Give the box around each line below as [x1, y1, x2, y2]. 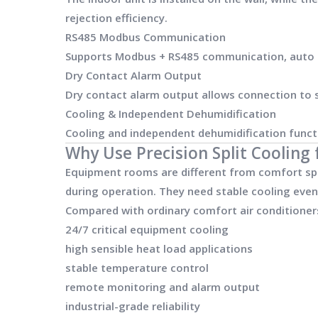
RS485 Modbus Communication [65, 29, 226, 44]
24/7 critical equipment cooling [65, 221, 229, 236]
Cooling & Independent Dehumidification [65, 106, 276, 121]
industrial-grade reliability [65, 298, 200, 313]
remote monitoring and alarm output [65, 279, 260, 294]
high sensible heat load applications [65, 241, 253, 256]
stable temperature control [65, 260, 209, 275]
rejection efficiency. [65, 10, 168, 25]
